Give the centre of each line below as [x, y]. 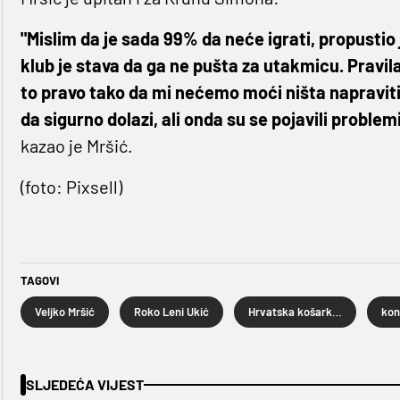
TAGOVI [39, 281]
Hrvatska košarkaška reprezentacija [337, 312]
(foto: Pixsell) [71, 187]
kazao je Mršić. [76, 146]
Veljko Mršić [64, 312]
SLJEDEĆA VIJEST [84, 385]
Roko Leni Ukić [171, 312]
